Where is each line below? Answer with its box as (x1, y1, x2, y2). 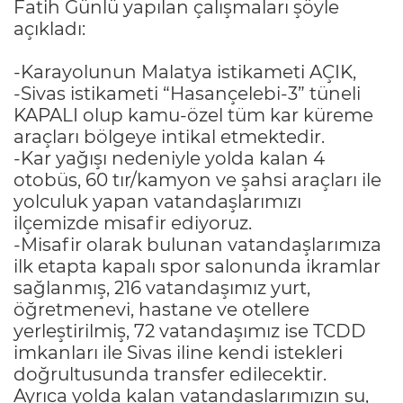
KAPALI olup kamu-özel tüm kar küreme (13, 103, 373, 126)
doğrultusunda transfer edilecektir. (13, 363, 327, 385)
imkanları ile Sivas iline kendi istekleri (13, 341, 343, 363)
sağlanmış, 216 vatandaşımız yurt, (13, 276, 310, 299)
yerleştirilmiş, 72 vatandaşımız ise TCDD (13, 319, 366, 342)
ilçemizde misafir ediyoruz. (13, 211, 252, 234)
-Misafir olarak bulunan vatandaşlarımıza (13, 233, 381, 255)
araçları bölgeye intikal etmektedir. (13, 125, 325, 148)
